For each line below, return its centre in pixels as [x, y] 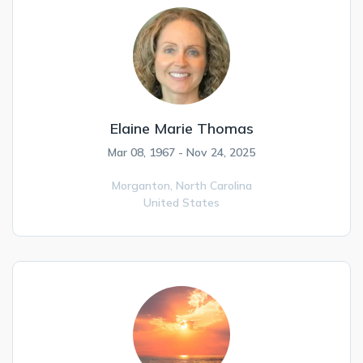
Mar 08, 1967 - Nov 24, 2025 [181, 152]
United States [181, 203]
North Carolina [214, 186]
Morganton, [143, 186]
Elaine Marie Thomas [181, 128]
